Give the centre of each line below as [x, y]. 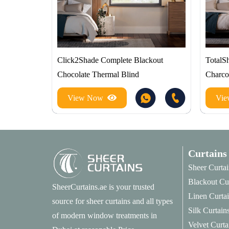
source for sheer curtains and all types [112, 201]
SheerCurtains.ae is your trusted [103, 187]
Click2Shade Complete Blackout [110, 60]
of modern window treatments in [105, 216]
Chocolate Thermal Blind [98, 74]
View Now [85, 98]
